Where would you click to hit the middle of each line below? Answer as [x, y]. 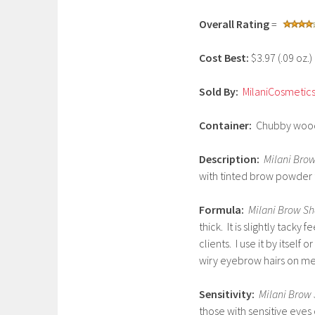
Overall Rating [234, 24]
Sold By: [219, 91]
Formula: [221, 210]
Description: [229, 159]
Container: [225, 125]
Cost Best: [224, 58]
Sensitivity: [227, 294]
